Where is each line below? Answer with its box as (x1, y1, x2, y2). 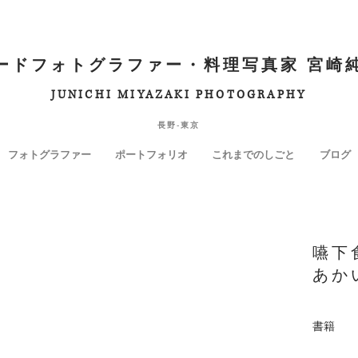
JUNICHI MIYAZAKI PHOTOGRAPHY (50, 87, 307, 102)
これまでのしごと (211, 149, 295, 161)
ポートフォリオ (115, 149, 188, 161)
